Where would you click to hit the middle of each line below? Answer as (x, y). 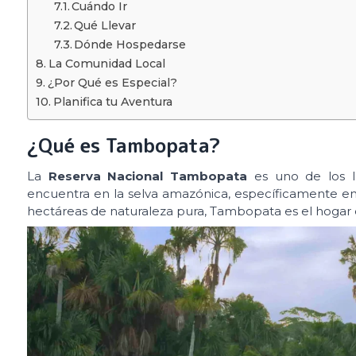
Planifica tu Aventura (112, 101)
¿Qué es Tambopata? (124, 145)
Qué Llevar (105, 25)
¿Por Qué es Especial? (112, 82)
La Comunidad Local (106, 63)
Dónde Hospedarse (130, 44)
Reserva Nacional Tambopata (148, 176)
